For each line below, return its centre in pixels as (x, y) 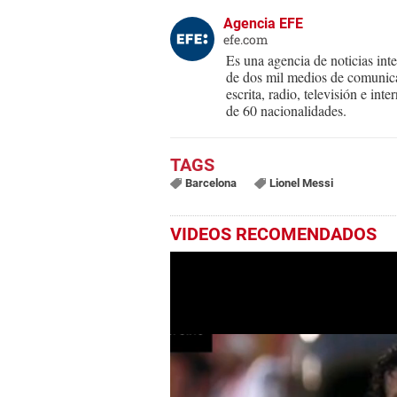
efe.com (246, 40)
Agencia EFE (263, 24)
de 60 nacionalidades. (286, 111)
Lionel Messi (301, 183)
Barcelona (210, 183)
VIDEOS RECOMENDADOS (273, 234)
